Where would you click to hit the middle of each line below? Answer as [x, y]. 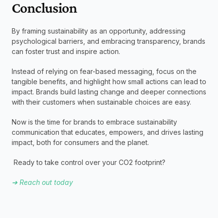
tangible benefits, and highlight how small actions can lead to [109, 81]
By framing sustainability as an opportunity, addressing [99, 31]
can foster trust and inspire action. [66, 51]
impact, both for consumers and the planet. [81, 142]
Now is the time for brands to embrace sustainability [94, 122]
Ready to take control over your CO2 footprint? [89, 162]
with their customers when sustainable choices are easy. [101, 102]
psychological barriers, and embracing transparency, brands [109, 41]
